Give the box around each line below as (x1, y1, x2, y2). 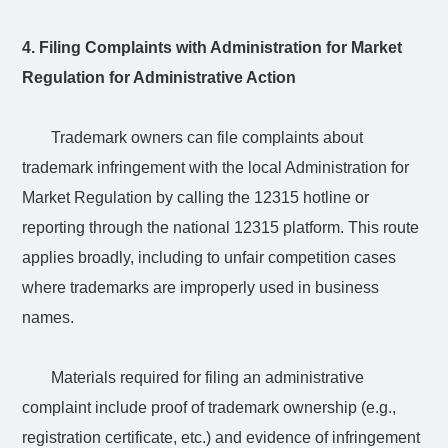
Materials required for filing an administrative (50, 368, 364, 386)
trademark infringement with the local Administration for (22, 158, 410, 176)
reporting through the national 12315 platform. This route (22, 218, 420, 236)
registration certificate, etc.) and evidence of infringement (22, 428, 421, 446)
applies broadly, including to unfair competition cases (22, 248, 397, 266)
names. (22, 308, 75, 326)
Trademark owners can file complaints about (50, 128, 363, 146)
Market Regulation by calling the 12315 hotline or (22, 188, 370, 206)
